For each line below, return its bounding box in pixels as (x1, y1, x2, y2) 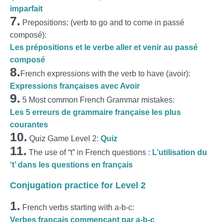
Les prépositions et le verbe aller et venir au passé (10, 43, 198, 52)
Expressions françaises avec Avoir (10, 81, 140, 90)
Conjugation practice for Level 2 (10, 180, 146, 190)
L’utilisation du (152, 148, 207, 157)
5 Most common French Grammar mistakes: (20, 95, 174, 104)
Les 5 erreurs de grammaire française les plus (10, 108, 181, 116)
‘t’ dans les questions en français (10, 160, 133, 169)
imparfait (10, 4, 43, 13)
